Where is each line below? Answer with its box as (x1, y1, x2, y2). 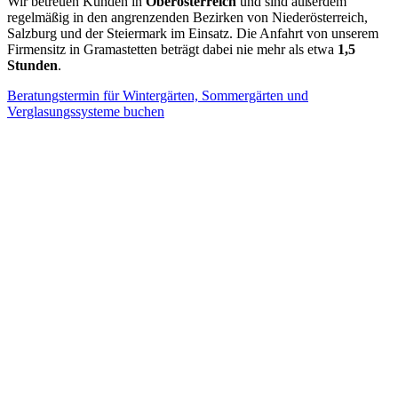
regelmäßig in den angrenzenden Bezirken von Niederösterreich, (7, 10, 368, 26)
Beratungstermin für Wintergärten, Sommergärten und (7, 88, 308, 104)
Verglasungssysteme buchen (7, 104, 164, 120)
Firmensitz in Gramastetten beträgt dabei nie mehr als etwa (7, 42, 338, 58)
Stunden (7, 58, 58, 74)
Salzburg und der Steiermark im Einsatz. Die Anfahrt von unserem (7, 26, 378, 42)
